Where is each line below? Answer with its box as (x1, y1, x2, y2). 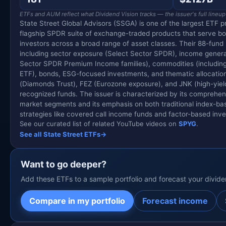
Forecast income (142, 196, 208, 206)
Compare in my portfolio (29, 196, 125, 206)
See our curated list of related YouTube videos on (20, 120, 179, 128)
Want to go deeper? (21, 159, 106, 170)
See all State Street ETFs (20, 130, 100, 139)
